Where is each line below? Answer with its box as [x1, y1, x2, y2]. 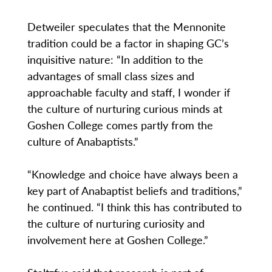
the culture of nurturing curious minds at [27, 101, 222, 117]
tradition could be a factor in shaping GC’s [27, 35, 229, 51]
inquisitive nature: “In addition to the [27, 52, 203, 67]
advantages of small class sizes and [27, 68, 194, 84]
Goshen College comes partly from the [27, 117, 213, 133]
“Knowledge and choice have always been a [27, 166, 238, 182]
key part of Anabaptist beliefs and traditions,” [27, 183, 242, 199]
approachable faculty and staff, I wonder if [27, 84, 230, 100]
